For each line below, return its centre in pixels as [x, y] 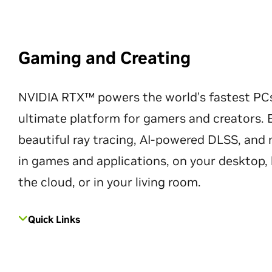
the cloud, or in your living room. [110, 182]
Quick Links [54, 219]
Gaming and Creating [104, 58]
